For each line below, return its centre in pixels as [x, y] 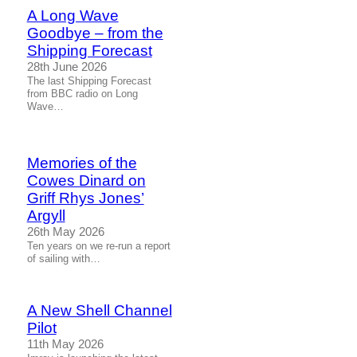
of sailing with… [63, 259]
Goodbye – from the [95, 33]
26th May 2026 [65, 232]
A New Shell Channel [99, 310]
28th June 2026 [67, 67]
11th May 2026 [65, 344]
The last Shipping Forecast [89, 81]
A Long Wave [73, 16]
